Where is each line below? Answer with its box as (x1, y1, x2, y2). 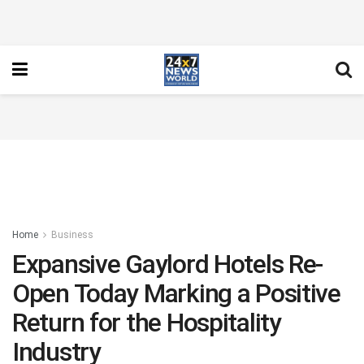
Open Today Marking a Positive (12, 278, 340, 309)
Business (51, 229, 93, 240)
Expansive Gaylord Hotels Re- (12, 249, 323, 279)
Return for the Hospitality (12, 307, 281, 338)
